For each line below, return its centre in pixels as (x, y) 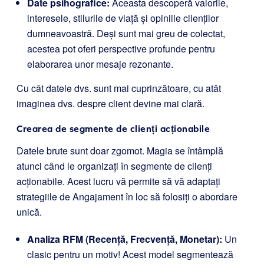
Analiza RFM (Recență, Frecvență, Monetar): (125, 239)
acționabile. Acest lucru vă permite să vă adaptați (118, 181)
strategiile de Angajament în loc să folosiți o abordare (127, 197)
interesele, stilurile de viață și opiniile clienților (123, 18)
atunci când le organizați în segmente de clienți (114, 166)
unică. (29, 212)
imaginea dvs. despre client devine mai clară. (110, 103)
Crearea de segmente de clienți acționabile (113, 128)
